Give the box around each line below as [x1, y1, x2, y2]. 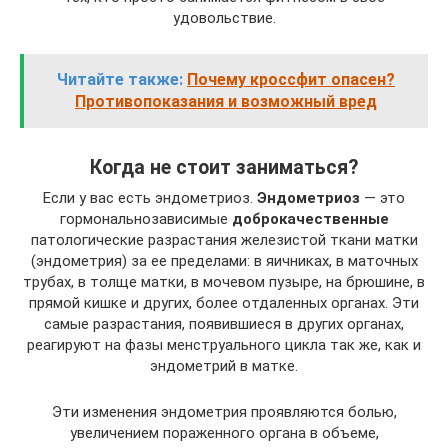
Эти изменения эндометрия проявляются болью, [51, 403, 397, 421]
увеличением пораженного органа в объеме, [69, 424, 379, 442]
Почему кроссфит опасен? [187, 70, 395, 89]
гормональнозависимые [59, 210, 232, 228]
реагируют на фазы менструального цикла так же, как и [27, 336, 421, 354]
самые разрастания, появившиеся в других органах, [44, 315, 404, 333]
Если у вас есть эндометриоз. [43, 189, 257, 207]
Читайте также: [57, 70, 183, 89]
